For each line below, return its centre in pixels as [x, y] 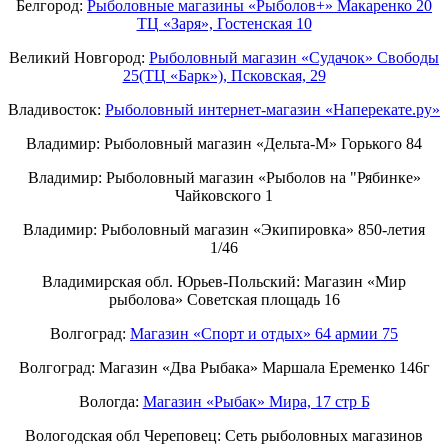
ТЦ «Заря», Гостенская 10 [224, 23]
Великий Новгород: [79, 57]
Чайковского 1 [224, 195]
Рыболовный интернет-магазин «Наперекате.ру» [272, 109]
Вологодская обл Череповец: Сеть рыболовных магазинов [224, 435]
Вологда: [110, 401]
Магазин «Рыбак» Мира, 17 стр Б [256, 401]
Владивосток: [56, 109]
